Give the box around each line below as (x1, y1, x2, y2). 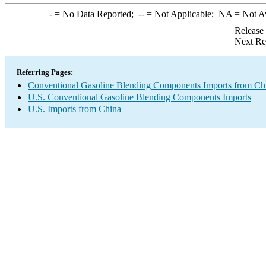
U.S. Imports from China (28, 104, 121, 114)
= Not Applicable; (144, 9, 218, 19)
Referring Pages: (17, 68, 73, 77)
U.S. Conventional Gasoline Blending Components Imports (28, 92, 251, 102)
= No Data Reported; (52, 9, 138, 19)
